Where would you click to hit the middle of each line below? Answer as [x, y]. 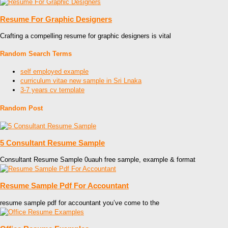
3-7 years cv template [52, 90]
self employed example [54, 72]
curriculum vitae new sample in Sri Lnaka [81, 81]
